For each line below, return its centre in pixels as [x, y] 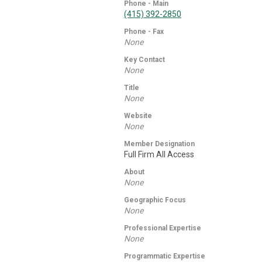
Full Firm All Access [159, 154]
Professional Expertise [163, 228]
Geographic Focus [155, 200]
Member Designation [159, 144]
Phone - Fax [144, 32]
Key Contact [144, 60]
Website [138, 116]
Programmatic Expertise [165, 256]
